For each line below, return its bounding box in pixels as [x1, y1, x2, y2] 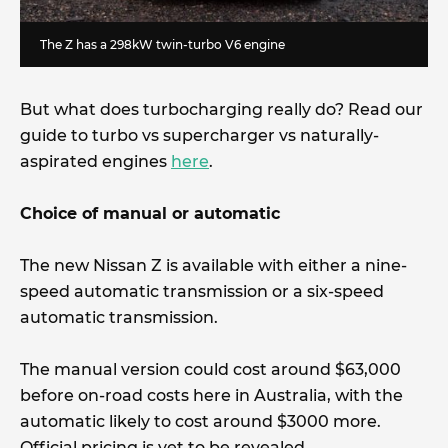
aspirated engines [20, 152, 171, 172]
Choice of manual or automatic [20, 204, 280, 224]
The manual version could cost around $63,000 [20, 360, 401, 380]
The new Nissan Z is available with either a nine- [20, 256, 407, 276]
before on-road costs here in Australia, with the [20, 386, 403, 406]
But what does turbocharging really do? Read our [20, 100, 423, 120]
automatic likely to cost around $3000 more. [20, 412, 381, 432]
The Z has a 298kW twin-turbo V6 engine [40, 37, 285, 53]
